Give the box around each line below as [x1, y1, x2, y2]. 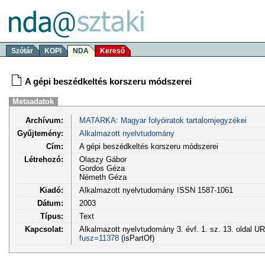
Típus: [40, 211, 63, 221]
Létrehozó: [24, 154, 63, 164]
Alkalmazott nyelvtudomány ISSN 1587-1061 [79, 185, 233, 195]
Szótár [11, 47, 33, 55]
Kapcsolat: [25, 224, 63, 234]
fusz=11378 [79, 233, 119, 243]
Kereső [100, 47, 125, 55]
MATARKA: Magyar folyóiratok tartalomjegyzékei [79, 115, 247, 125]
